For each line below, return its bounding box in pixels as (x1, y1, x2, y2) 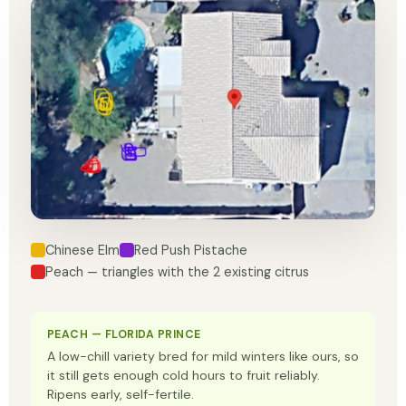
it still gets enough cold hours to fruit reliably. (47, 366, 320, 383)
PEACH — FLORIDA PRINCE (47, 326, 201, 342)
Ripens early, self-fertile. (47, 385, 194, 402)
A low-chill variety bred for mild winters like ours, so (47, 347, 359, 364)
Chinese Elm (45, 241, 120, 258)
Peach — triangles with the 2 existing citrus (45, 263, 309, 280)
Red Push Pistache (134, 241, 247, 258)
